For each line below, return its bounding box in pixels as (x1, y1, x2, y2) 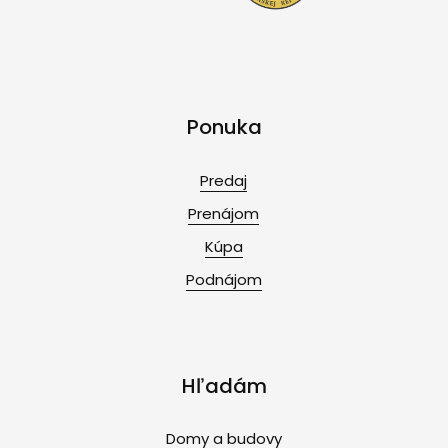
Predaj (200, 169, 248, 191)
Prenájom (188, 202, 260, 224)
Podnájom (185, 268, 262, 290)
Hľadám (181, 371, 267, 400)
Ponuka (186, 113, 262, 142)
